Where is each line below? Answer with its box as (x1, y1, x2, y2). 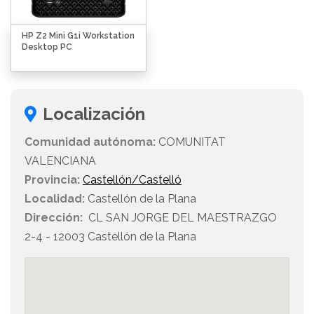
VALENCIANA (25, 154, 96, 168)
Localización (43, 104, 145, 125)
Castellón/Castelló (83, 173, 182, 187)
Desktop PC (22, 42, 72, 53)
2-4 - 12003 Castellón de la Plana (25, 230, 196, 244)
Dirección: (25, 211, 83, 225)
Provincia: (25, 173, 80, 187)
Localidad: (25, 192, 85, 206)
